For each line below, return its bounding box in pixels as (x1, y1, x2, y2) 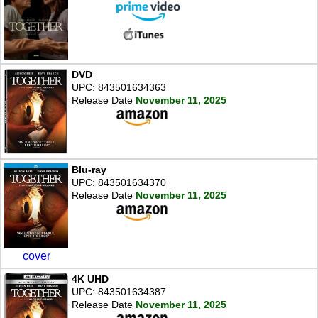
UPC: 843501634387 (72, 285, 166, 297)
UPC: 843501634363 (72, 81, 166, 93)
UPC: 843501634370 (72, 176, 166, 188)
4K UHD (72, 273, 109, 285)
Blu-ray (72, 163, 106, 175)
